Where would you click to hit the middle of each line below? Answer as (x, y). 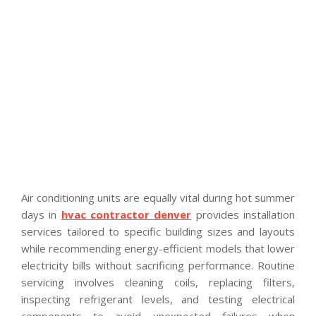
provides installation (243, 214)
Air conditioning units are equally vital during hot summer (158, 197)
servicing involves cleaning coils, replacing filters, (158, 282)
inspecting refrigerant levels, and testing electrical (158, 299)
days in (41, 214)
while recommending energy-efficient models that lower (158, 248)
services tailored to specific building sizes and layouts (158, 231)
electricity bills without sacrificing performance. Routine (158, 265)
